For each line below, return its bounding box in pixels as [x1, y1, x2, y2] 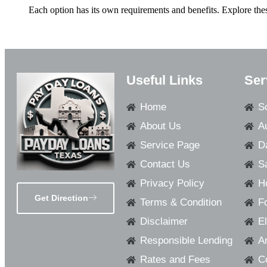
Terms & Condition [139, 197, 222, 208]
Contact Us [139, 159, 190, 170]
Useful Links [126, 73, 203, 88]
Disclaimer [139, 216, 188, 227]
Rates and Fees [139, 254, 210, 265]
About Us [139, 120, 181, 132]
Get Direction [35, 193, 89, 203]
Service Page [139, 139, 200, 151]
